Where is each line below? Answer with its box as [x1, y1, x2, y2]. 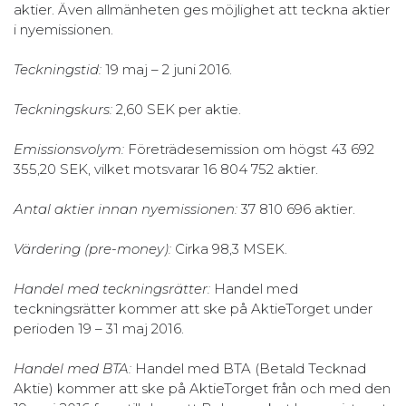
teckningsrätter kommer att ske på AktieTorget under [14, 299, 372, 317]
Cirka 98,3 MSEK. [171, 239, 287, 257]
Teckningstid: [14, 60, 101, 78]
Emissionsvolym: [14, 140, 124, 158]
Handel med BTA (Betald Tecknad [131, 359, 366, 377]
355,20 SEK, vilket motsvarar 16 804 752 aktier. [14, 159, 318, 178]
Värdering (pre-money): [14, 239, 171, 257]
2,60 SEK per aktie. [112, 100, 241, 118]
